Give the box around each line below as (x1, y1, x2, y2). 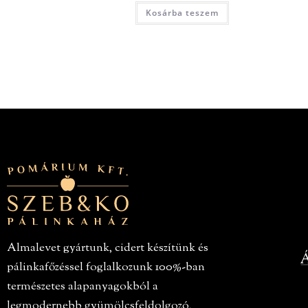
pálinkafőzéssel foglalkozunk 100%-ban (7, 259, 205, 276)
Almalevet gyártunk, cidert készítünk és (7, 240, 208, 257)
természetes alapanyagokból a (7, 278, 158, 296)
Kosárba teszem (146, 6, 219, 19)
